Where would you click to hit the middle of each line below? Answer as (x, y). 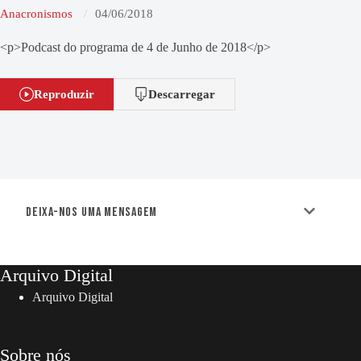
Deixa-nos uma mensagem (92, 212)
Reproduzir (64, 93)
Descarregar (182, 93)
